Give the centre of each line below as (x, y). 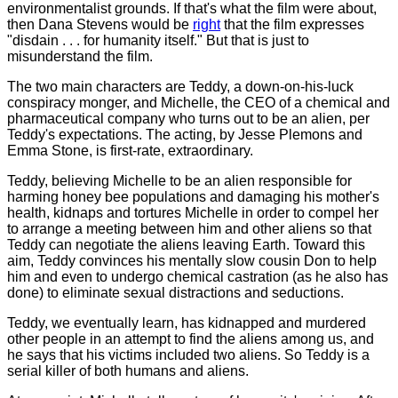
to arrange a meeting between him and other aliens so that (189, 228)
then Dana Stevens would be (100, 24)
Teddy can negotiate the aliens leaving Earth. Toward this (186, 244)
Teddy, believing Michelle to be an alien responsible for (179, 180)
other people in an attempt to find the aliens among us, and (191, 338)
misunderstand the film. (80, 56)
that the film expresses (292, 24)
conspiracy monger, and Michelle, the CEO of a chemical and (199, 102)
